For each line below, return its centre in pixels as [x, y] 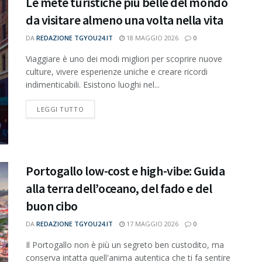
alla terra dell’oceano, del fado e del [119, 188]
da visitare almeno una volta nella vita [125, 20]
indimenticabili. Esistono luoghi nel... [93, 85]
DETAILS [97, 109]
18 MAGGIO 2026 [151, 38]
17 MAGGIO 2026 [151, 223]
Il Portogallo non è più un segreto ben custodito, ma [125, 244]
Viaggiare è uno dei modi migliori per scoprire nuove [124, 59]
